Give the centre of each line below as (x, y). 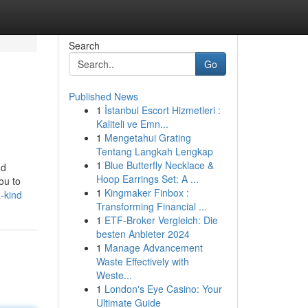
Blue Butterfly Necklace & (159, 165)
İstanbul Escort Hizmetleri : (162, 110)
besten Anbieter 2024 (143, 234)
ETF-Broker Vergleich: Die (161, 220)
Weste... (114, 275)
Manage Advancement (153, 247)
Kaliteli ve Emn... (132, 124)
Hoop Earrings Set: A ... (147, 179)
